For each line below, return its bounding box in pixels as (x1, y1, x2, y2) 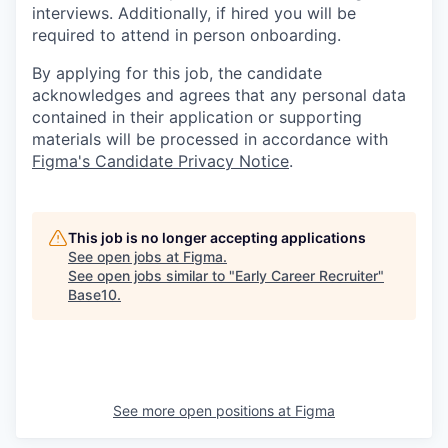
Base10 (68, 286, 117, 303)
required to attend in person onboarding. (32, 25, 341, 45)
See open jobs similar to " (68, 267, 235, 284)
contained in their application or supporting (32, 107, 362, 127)
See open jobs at (68, 248, 183, 265)
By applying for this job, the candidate (32, 63, 322, 83)
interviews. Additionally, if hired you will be (32, 3, 356, 23)
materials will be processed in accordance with (32, 129, 388, 149)
